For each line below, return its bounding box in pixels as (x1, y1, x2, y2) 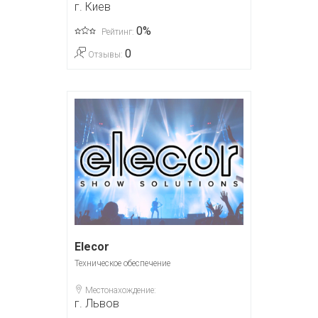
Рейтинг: (99, 26, 136, 37)
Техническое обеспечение (75, 258, 170, 269)
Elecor (75, 240, 109, 254)
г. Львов (75, 297, 119, 311)
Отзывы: (86, 49, 125, 60)
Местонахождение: (83, 285, 156, 296)
